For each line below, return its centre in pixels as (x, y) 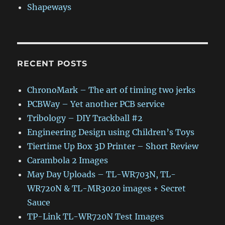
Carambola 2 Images (68, 160)
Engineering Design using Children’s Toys (111, 132)
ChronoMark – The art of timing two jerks (111, 90)
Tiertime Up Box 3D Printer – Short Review (113, 146)
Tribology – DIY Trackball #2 (85, 118)
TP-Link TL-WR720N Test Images (96, 216)
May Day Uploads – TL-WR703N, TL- (102, 174)
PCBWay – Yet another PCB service (96, 104)
